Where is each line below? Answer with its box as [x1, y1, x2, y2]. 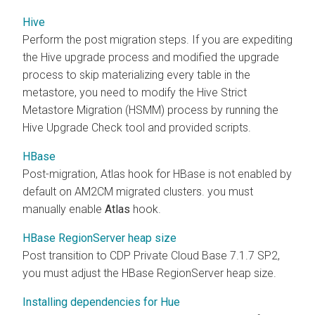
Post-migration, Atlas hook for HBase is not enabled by [22, 167, 292, 181]
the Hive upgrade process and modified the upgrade [22, 50, 279, 64]
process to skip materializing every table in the [22, 67, 250, 82]
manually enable [22, 202, 105, 216]
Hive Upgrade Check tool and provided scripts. [22, 120, 251, 134]
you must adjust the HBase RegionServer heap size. [22, 266, 276, 280]
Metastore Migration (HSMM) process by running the [22, 103, 278, 117]
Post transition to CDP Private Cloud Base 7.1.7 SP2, [22, 248, 280, 262]
